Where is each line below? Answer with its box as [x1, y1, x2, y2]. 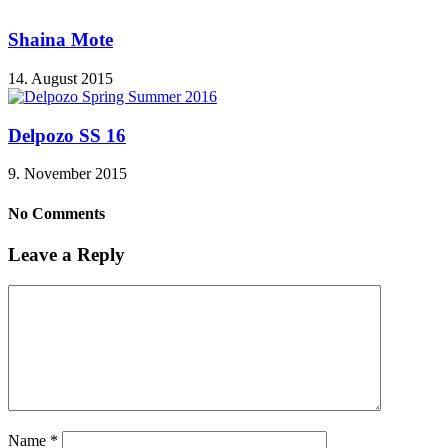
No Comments [8, 204, 105, 222]
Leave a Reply [8, 244, 125, 265]
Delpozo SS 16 [8, 124, 126, 146]
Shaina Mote [8, 29, 113, 51]
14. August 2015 [8, 70, 113, 88]
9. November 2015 [8, 165, 127, 183]
